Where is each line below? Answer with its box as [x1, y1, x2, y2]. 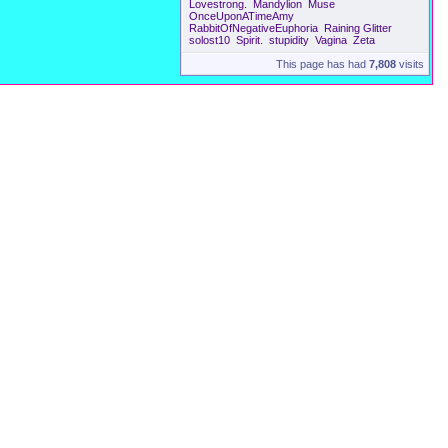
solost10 [189, 34, 230, 46]
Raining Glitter [324, 22, 392, 34]
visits [396, 58, 424, 70]
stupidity [269, 34, 309, 46]
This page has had [276, 58, 369, 70]
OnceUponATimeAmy [189, 10, 294, 22]
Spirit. [236, 34, 263, 46]
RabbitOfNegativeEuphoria [189, 22, 318, 34]
